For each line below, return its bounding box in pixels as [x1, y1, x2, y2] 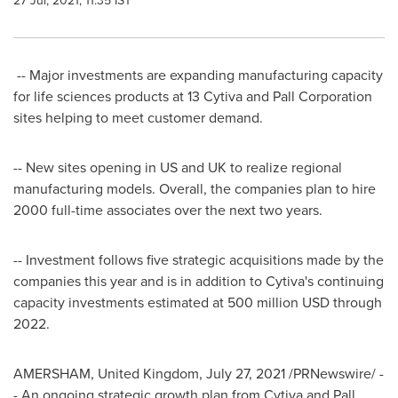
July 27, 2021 [206, 363, 285, 384]
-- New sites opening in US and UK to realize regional [13, 157, 342, 178]
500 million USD [227, 292, 330, 313]
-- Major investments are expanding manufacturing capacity [13, 65, 383, 85]
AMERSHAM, [13, 363, 98, 384]
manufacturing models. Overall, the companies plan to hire [13, 179, 376, 199]
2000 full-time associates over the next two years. [13, 200, 322, 220]
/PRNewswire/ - [285, 363, 384, 384]
